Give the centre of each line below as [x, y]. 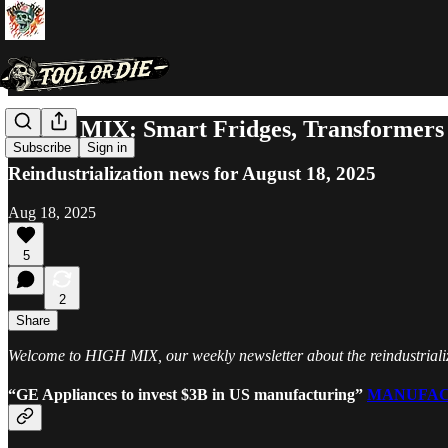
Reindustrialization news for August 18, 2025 [192, 173]
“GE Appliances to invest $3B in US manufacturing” [187, 394]
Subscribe [42, 148]
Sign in [107, 148]
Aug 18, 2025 [52, 212]
